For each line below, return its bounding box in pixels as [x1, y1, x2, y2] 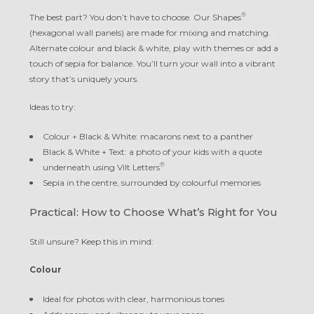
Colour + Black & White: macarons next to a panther [43, 131, 253, 142]
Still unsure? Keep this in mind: [29, 236, 153, 247]
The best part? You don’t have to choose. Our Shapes [29, 12, 241, 23]
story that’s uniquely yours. [29, 74, 139, 85]
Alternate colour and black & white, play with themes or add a [29, 43, 278, 54]
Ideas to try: [29, 102, 76, 113]
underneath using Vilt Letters [43, 162, 160, 173]
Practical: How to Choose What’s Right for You [29, 205, 278, 219]
